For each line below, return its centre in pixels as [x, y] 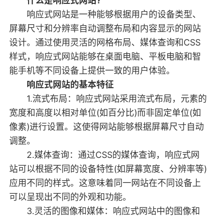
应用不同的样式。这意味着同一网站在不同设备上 [105, 183]
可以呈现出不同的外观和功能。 [70, 197]
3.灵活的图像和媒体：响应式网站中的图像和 [104, 211]
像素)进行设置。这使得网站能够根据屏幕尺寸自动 [106, 126]
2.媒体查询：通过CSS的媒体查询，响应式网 [104, 155]
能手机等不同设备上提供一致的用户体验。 [92, 70]
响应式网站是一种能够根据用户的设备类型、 [105, 14]
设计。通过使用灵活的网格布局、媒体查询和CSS [105, 42]
